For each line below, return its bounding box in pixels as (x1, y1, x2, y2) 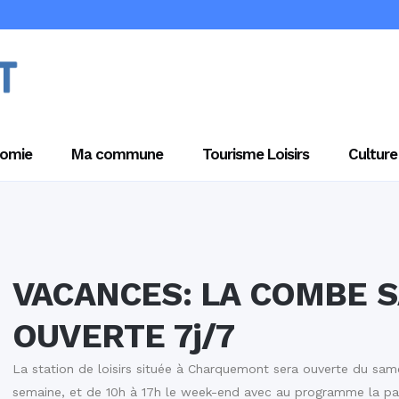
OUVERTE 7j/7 (12, 317, 235, 355)
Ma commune (71, 145, 163, 163)
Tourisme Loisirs (202, 145, 309, 163)
